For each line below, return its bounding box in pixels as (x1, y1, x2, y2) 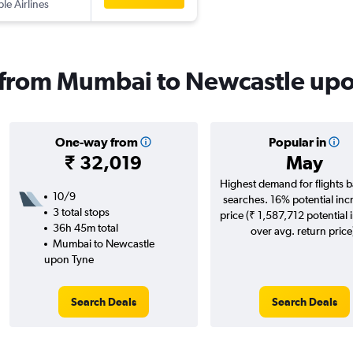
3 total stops (52, 206, 110, 219)
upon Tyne (43, 253, 94, 266)
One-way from (54, 135, 138, 150)
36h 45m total (52, 221, 118, 235)
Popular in (268, 135, 326, 150)
